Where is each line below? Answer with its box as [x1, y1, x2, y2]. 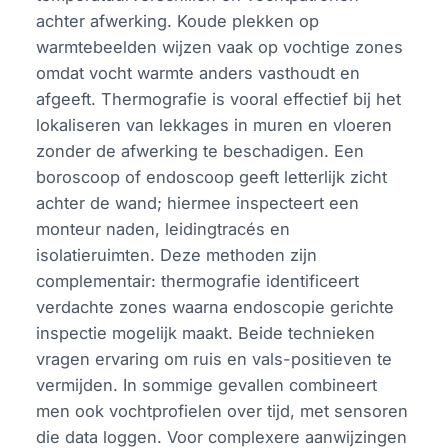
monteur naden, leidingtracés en [36, 218, 291, 239]
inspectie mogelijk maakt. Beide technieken [36, 322, 376, 343]
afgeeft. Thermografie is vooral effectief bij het [36, 88, 402, 109]
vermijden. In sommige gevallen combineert [36, 374, 378, 395]
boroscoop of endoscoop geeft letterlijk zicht [36, 166, 388, 187]
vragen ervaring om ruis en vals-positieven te [36, 348, 393, 369]
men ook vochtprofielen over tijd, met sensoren [36, 400, 409, 421]
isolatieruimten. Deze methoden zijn [36, 244, 318, 265]
